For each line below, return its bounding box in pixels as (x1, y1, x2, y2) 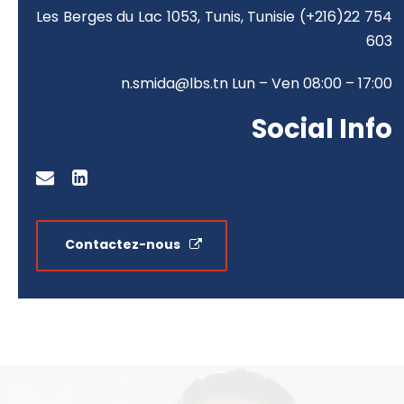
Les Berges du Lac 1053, (36, 6, 200, 28)
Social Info (251, 111, 392, 148)
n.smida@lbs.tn (120, 73, 228, 95)
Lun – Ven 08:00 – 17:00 (231, 73, 392, 95)
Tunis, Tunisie (204, 6, 296, 28)
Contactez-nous (65, 234, 181, 253)
